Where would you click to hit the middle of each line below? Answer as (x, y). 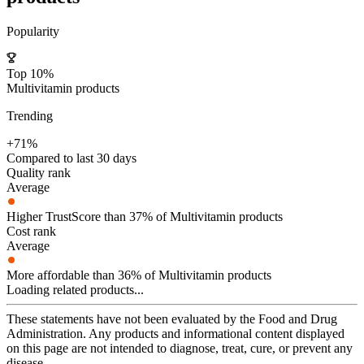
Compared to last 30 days (71, 158)
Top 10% (30, 74)
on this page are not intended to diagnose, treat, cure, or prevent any (180, 349)
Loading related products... (75, 290)
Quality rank (39, 173)
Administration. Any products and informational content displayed (175, 334)
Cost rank (31, 232)
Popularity (33, 32)
